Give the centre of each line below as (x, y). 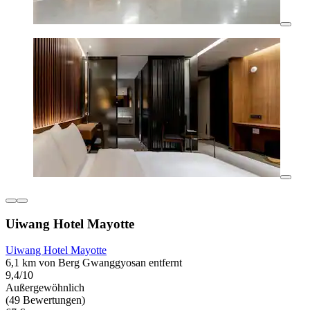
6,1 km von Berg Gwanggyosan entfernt (94, 263)
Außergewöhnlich (45, 288)
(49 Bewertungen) (45, 300)
